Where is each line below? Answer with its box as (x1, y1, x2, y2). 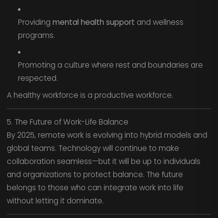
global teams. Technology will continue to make (6, 143, 179, 154)
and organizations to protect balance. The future (6, 169, 183, 180)
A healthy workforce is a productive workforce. (6, 90, 173, 100)
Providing (18, 17, 53, 27)
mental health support (52, 17, 135, 27)
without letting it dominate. (6, 196, 104, 206)
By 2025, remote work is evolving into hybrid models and (6, 130, 207, 141)
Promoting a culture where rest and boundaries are (18, 60, 203, 71)
